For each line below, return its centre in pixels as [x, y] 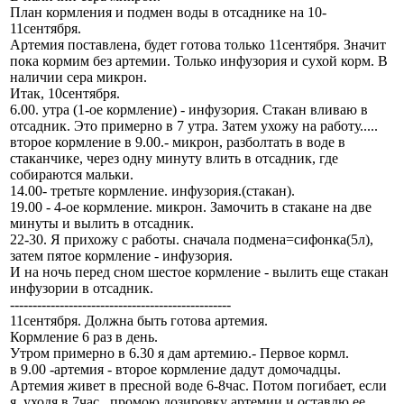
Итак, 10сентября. [65, 93]
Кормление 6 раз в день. [84, 336]
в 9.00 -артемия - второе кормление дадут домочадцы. [175, 369]
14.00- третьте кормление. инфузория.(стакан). [152, 190]
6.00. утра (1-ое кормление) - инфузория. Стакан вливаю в [189, 109]
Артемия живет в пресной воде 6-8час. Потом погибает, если [198, 385]
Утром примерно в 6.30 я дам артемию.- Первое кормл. [179, 353]
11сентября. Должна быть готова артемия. [139, 320]
